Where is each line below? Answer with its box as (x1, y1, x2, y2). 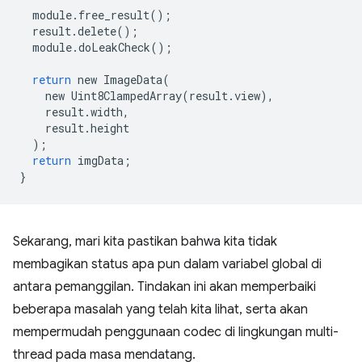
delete (78, 23, 116, 39)
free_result (78, 7, 149, 23)
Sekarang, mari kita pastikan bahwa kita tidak (13, 234, 277, 250)
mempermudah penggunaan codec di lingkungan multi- (13, 324, 339, 340)
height (90, 120, 129, 136)
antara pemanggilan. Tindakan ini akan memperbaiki (13, 279, 316, 295)
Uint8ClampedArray (71, 88, 182, 103)
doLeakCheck (78, 40, 150, 55)
